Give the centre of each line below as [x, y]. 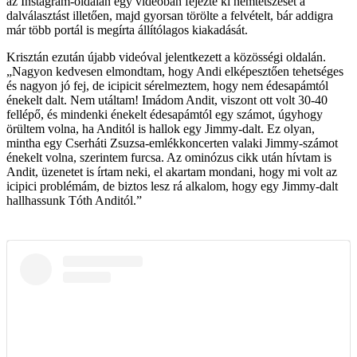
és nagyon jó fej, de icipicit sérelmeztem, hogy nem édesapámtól [167, 85]
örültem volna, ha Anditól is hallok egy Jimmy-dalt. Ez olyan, [161, 128]
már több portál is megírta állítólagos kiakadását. [127, 29]
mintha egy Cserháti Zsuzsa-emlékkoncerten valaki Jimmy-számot [172, 143]
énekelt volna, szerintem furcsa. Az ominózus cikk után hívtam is [169, 157]
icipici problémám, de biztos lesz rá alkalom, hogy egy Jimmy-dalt [172, 186]
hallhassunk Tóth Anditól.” [74, 200]
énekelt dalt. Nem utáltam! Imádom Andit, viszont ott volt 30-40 [167, 100]
